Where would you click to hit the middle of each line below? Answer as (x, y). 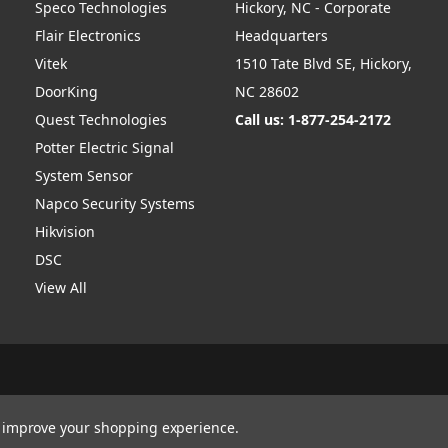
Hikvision (65, 231)
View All (61, 287)
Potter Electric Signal (104, 147)
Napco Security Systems (115, 203)
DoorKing (66, 91)
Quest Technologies (101, 119)
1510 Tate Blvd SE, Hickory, (323, 63)
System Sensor (84, 175)
